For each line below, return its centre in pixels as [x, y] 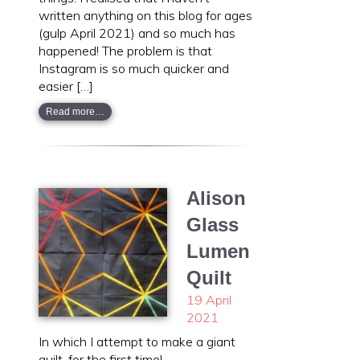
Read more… [75, 111]
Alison [216, 198]
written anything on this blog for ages [145, 15]
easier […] [66, 86]
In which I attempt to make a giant [137, 341]
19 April [209, 299]
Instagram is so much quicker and [134, 68]
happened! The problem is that [125, 50]
